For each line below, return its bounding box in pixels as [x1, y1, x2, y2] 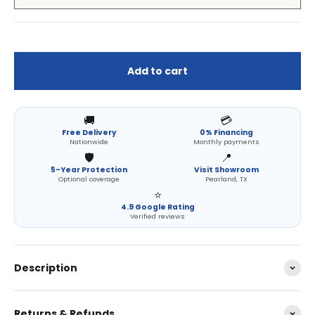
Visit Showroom [193, 164, 259, 175]
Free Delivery [61, 127, 117, 138]
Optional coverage [58, 174, 120, 184]
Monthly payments [193, 136, 259, 146]
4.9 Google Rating [120, 201, 195, 212]
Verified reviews [130, 211, 185, 221]
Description [14, 260, 77, 275]
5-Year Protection [51, 164, 127, 175]
